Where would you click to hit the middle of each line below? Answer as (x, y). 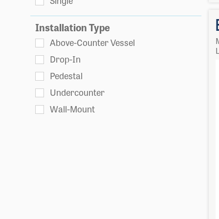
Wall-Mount (72, 108)
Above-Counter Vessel (92, 42)
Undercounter (77, 92)
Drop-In (65, 59)
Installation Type (73, 27)
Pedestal (66, 75)
